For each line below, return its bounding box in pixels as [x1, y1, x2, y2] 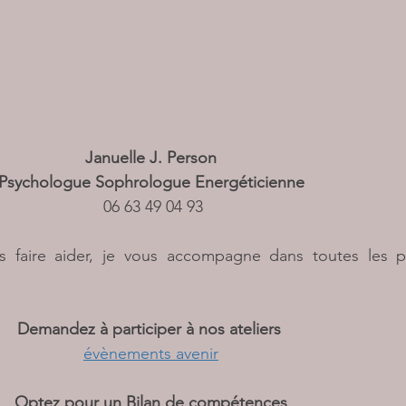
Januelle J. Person [85, 148, 221, 169]
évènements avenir [83, 343, 218, 364]
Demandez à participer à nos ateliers [16, 319, 285, 340]
